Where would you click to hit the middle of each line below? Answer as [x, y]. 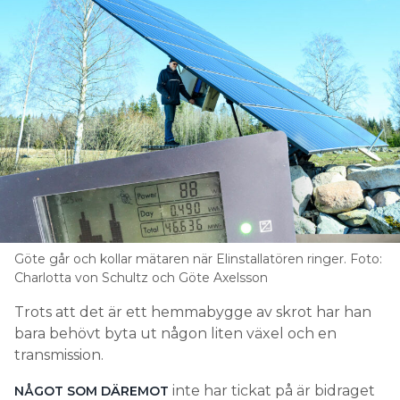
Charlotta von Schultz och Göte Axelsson [141, 278]
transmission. [59, 355]
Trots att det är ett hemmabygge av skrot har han [193, 312]
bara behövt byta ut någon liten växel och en [175, 334]
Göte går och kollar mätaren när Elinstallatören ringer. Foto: [198, 259]
